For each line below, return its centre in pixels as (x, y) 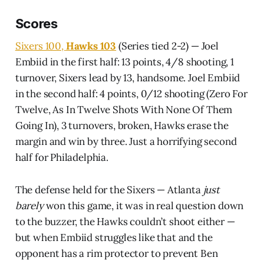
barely (29, 205)
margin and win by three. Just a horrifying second (126, 141)
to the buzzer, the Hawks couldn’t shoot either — (125, 221)
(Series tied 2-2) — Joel (167, 46)
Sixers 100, (40, 46)
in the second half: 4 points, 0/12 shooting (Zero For (131, 93)
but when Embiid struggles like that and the (114, 237)
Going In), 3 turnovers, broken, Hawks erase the (122, 125)
